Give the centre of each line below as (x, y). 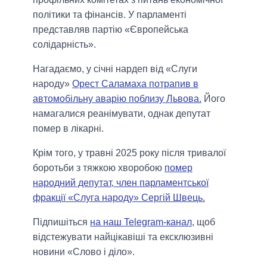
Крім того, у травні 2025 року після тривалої (129, 153)
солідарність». (64, 44)
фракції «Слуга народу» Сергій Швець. (119, 197)
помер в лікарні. (68, 128)
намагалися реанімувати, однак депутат (122, 113)
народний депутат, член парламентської (121, 182)
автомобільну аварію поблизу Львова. (117, 98)
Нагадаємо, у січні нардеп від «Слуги (115, 69)
